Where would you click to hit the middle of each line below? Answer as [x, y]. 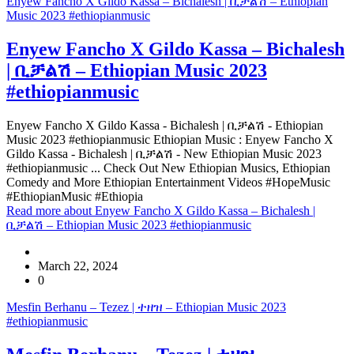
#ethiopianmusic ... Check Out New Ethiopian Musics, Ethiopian [168, 168]
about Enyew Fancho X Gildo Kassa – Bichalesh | [190, 210]
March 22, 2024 [78, 265]
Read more [35, 210]
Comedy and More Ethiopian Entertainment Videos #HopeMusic [168, 182]
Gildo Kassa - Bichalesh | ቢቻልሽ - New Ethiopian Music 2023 [164, 153]
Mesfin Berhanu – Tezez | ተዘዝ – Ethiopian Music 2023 [146, 307]
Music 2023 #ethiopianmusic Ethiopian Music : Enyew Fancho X [170, 139]
